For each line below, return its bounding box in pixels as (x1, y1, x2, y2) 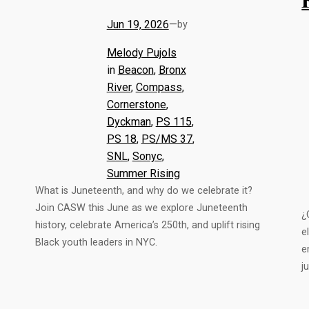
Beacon (117, 63, 154, 77)
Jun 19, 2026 (106, 17, 169, 31)
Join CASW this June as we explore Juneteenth (34, 201, 248, 214)
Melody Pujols (106, 46, 177, 59)
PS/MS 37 (141, 132, 192, 146)
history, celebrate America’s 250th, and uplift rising (34, 219, 260, 231)
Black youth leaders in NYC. (34, 236, 157, 248)
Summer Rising (106, 166, 180, 180)
